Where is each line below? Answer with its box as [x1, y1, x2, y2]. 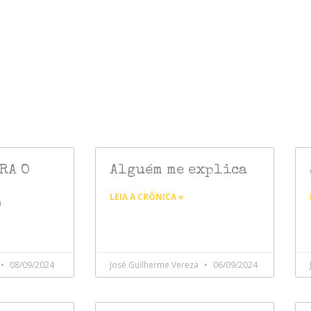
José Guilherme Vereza [110, 259, 201, 271]
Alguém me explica [110, 163, 247, 178]
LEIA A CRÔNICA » [110, 191, 184, 203]
